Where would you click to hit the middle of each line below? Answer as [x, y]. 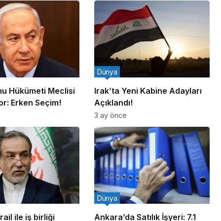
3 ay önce [110, 115]
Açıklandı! [113, 103]
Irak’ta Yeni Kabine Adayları [148, 91]
